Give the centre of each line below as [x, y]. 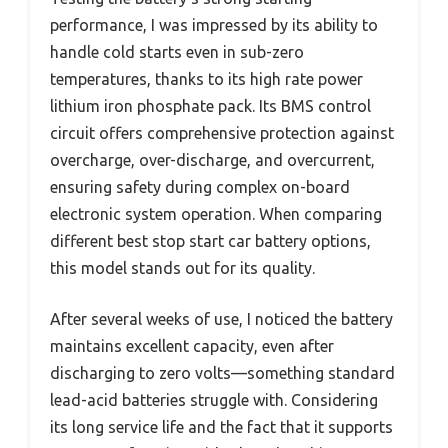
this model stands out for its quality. [182, 267]
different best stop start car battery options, [210, 240]
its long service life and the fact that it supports [221, 426]
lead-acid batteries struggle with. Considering [214, 399]
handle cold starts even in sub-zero [177, 51]
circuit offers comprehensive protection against [222, 132]
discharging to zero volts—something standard [222, 372]
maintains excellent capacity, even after [192, 345]
